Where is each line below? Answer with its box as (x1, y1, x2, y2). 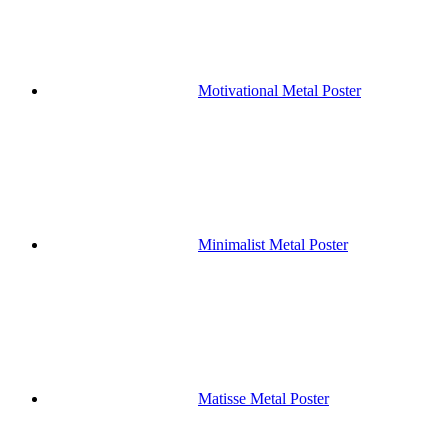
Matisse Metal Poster (198, 390, 329, 407)
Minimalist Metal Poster (198, 236, 348, 253)
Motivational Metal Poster (198, 82, 361, 99)
